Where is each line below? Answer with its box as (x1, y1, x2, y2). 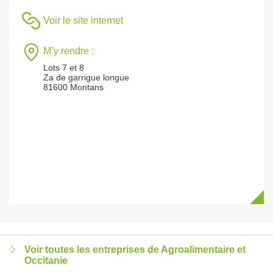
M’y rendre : (43, 46, 94, 56)
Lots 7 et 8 (43, 63, 84, 73)
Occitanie (24, 255, 68, 266)
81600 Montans (43, 82, 104, 92)
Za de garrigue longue (43, 73, 129, 82)
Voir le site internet (43, 15, 123, 26)
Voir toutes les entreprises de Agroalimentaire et (24, 244, 246, 255)
